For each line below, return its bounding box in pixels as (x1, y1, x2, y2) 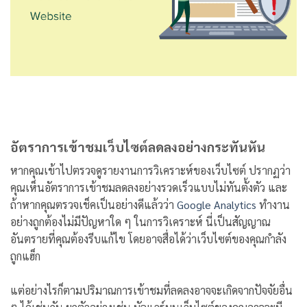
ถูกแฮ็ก (10, 248, 40, 263)
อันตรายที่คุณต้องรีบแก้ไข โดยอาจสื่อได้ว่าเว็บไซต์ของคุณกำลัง (10, 231, 286, 246)
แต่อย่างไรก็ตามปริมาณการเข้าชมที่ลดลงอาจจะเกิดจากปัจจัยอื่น (10, 283, 293, 298)
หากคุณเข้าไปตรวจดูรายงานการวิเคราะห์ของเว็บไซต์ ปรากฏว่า (10, 162, 291, 177)
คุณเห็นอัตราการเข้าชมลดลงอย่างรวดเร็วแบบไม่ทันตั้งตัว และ (10, 180, 287, 195)
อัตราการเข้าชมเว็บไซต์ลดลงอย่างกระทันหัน (10, 137, 265, 155)
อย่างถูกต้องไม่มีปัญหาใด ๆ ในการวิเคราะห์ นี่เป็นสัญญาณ (10, 214, 271, 229)
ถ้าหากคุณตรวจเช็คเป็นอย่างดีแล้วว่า (10, 197, 177, 212)
